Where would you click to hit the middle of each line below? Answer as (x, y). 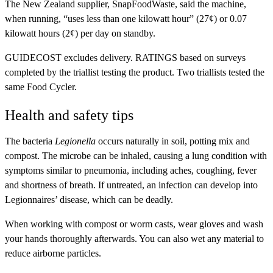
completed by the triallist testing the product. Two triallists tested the (135, 72)
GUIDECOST (33, 57)
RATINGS (156, 57)
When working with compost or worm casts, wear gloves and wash (134, 224)
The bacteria (30, 141)
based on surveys (211, 57)
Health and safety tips (69, 115)
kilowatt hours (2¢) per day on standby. (80, 33)
